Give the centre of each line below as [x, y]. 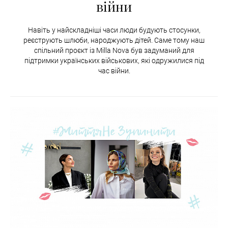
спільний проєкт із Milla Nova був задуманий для [114, 51]
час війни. [114, 71]
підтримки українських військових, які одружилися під [114, 61]
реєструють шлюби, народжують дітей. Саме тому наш [114, 40]
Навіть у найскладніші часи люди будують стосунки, [114, 30]
